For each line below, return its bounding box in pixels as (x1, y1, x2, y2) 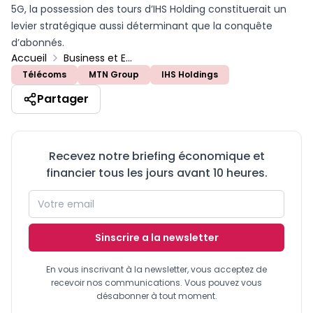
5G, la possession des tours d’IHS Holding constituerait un (11, 2, 286, 17)
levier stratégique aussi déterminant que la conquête (11, 19, 272, 34)
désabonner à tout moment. (96, 290, 217, 303)
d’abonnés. (11, 36, 64, 50)
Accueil (11, 51, 47, 66)
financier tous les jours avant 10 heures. (45, 165, 268, 182)
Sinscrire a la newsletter (94, 231, 219, 245)
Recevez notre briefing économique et (48, 148, 265, 165)
